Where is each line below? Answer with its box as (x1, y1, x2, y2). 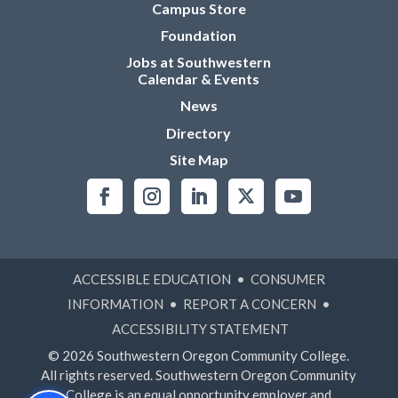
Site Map (169, 150, 228, 168)
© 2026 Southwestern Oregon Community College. (48, 346, 350, 363)
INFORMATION (67, 295, 163, 312)
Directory (166, 123, 232, 141)
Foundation (161, 27, 237, 44)
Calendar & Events (138, 70, 260, 88)
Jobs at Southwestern (126, 53, 272, 71)
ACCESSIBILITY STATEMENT (111, 320, 289, 337)
